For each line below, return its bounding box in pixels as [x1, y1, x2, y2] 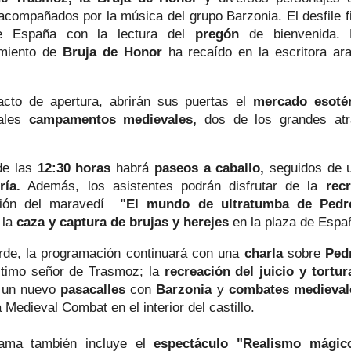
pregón [194, 27, 249, 42]
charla [244, 245, 288, 260]
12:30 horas [32, 161, 111, 175]
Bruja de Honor [62, 45, 168, 60]
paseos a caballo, [154, 161, 270, 175]
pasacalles [60, 281, 131, 296]
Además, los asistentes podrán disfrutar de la [20, 179, 326, 194]
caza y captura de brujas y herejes [13, 215, 233, 230]
